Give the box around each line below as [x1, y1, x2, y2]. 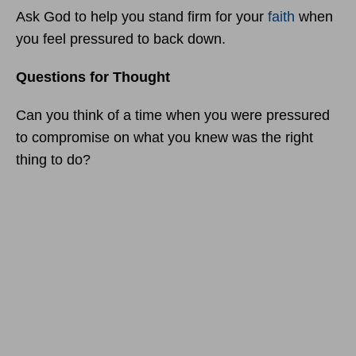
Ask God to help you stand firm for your [16, 8, 268, 25]
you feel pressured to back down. [16, 30, 226, 47]
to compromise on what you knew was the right [16, 129, 313, 145]
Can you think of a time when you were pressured [16, 106, 330, 123]
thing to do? [16, 151, 91, 168]
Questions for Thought [16, 68, 170, 85]
